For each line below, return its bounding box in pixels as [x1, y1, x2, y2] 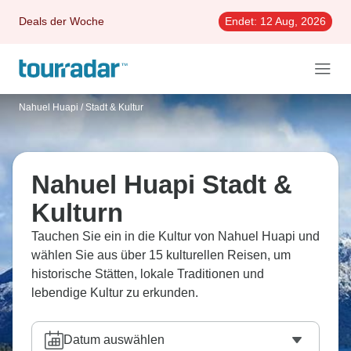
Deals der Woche [19, 15, 104, 27]
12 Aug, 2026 [257, 15, 326, 27]
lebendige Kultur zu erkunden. [31, 286, 198, 299]
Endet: [225, 15, 257, 27]
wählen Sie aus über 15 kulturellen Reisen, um [31, 248, 291, 262]
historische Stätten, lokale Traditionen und [31, 267, 264, 280]
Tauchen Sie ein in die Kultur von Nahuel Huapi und [31, 230, 320, 243]
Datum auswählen [63, 333, 165, 346]
